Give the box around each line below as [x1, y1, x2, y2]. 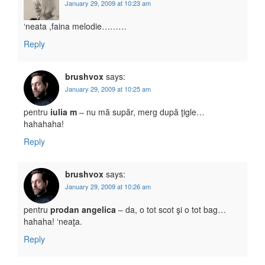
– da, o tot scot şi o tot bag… [116, 203, 226, 216]
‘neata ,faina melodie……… [24, 20, 127, 33]
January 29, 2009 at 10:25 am [65, 84, 151, 94]
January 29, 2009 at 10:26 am [65, 182, 151, 192]
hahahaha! [24, 118, 64, 130]
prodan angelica [50, 203, 116, 216]
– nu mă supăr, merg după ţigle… [77, 106, 205, 118]
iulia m [50, 106, 77, 118]
